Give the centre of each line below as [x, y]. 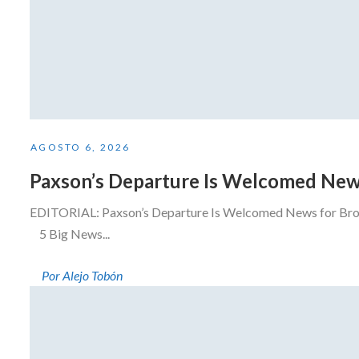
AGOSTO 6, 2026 [81, 147]
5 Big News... [70, 233]
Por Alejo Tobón [82, 275]
